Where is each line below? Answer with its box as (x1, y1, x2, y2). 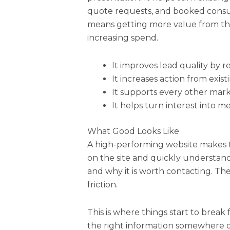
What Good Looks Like (87, 126, 180, 136)
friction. (87, 179, 118, 189)
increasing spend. (87, 32, 159, 43)
